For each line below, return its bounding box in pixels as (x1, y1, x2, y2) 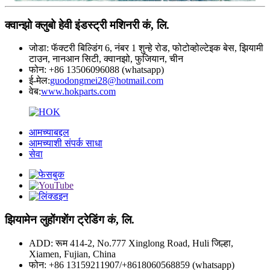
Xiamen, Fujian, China (29, 248, 116, 259)
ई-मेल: (29, 75, 50, 86)
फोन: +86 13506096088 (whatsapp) (29, 64, 164, 75)
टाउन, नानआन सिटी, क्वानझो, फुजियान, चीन (29, 54, 183, 64)
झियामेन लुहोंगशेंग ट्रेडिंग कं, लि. (5, 213, 134, 226)
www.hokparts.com (41, 86, 116, 97)
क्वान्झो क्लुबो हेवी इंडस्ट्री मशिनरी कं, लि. (5, 18, 169, 31)
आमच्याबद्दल (29, 127, 69, 138)
